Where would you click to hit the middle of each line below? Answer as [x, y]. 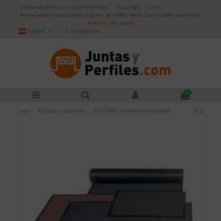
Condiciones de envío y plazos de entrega [64, 7]
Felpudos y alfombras [62, 111]
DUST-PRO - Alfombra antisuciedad [131, 111]
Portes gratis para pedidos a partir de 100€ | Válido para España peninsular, [110, 15]
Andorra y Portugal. [110, 23]
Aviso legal [130, 7]
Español [37, 31]
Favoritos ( [81, 31]
